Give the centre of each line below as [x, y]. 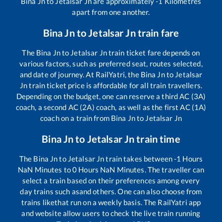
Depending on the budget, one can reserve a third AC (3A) [111, 96]
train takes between [139, 158]
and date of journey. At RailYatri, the [80, 74]
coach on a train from [76, 118]
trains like [38, 202]
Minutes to [53, 169]
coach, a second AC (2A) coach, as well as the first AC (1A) [111, 107]
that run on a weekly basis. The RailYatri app [128, 202]
